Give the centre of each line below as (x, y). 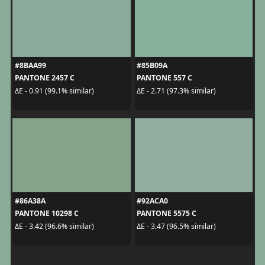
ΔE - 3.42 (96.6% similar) (54, 226)
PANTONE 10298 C (46, 214)
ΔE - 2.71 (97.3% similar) (176, 91)
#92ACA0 (152, 201)
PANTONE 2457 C (44, 78)
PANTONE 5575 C (167, 214)
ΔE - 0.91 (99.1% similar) (54, 91)
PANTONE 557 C (164, 78)
